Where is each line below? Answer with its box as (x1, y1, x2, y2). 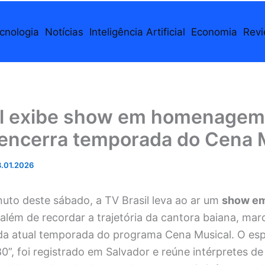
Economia (190, 25, 237, 38)
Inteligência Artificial (89, 25, 185, 38)
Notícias (44, 25, 83, 38)
